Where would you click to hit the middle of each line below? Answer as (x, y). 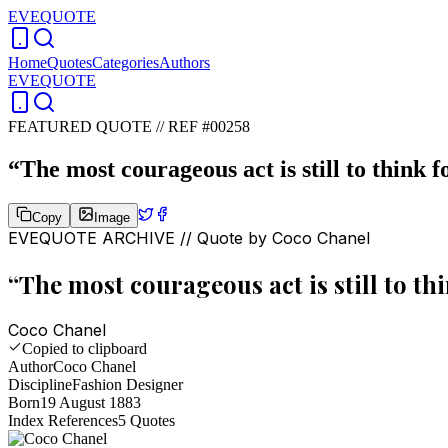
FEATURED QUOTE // (88, 126)
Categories (125, 62)
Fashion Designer (127, 384)
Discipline (40, 384)
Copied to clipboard (84, 348)
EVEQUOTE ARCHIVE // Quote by (140, 237)
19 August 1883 (90, 402)
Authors (184, 62)
